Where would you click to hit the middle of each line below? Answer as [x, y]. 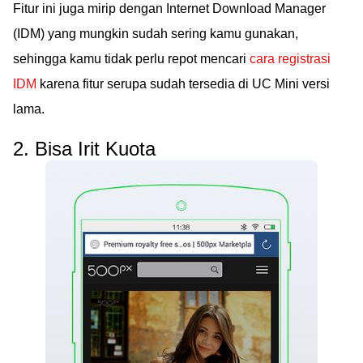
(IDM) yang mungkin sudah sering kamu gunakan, [156, 33]
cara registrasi [290, 58]
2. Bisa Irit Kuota [84, 148]
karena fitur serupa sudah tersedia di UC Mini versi [183, 83]
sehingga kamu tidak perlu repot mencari [131, 58]
